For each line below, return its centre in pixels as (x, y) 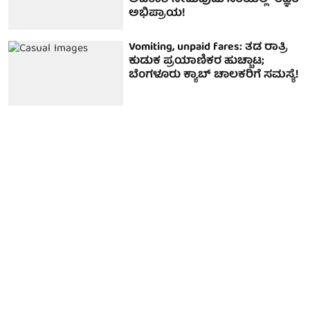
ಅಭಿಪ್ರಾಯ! (157, 13)
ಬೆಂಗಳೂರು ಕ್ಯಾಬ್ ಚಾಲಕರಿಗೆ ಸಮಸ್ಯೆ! (214, 76)
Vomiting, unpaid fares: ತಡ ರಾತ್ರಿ (209, 48)
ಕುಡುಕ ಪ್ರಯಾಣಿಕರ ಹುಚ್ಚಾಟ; (197, 62)
